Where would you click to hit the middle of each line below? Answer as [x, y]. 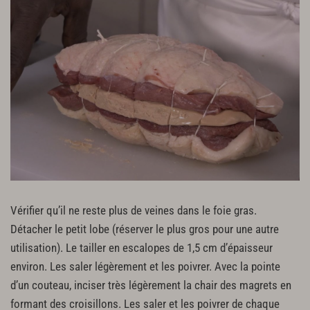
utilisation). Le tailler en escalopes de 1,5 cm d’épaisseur [142, 248]
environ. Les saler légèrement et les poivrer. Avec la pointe [145, 267]
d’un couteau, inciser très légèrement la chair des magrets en [151, 286]
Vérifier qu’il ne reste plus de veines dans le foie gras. [134, 211]
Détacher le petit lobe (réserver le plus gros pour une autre [145, 230]
